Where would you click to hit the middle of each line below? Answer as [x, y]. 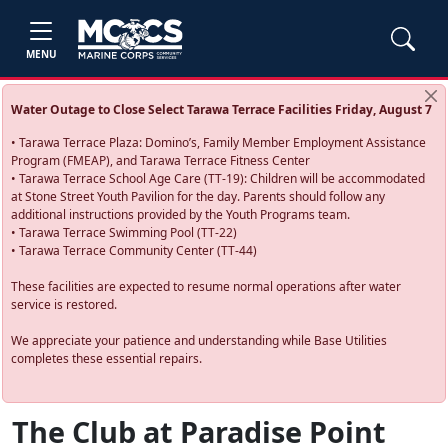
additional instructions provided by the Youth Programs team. [181, 214]
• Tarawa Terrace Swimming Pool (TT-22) [124, 232]
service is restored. [64, 304]
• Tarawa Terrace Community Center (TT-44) [134, 250]
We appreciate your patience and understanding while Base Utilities [199, 340]
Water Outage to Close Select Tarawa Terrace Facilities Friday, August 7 [222, 109]
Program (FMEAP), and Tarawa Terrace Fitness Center [161, 160]
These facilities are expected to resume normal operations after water [206, 286]
